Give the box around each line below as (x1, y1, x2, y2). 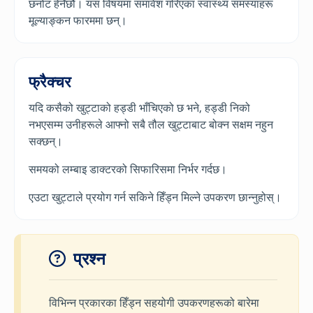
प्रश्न (69, 247, 105, 270)
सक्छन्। (29, 133, 63, 150)
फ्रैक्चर (29, 71, 71, 92)
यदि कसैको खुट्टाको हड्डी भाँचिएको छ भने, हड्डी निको (29, 100, 250, 116)
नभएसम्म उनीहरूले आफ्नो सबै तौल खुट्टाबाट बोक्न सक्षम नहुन (29, 117, 273, 133)
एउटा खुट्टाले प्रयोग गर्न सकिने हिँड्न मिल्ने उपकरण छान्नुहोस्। (29, 189, 282, 205)
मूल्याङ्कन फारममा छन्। (29, 13, 127, 29)
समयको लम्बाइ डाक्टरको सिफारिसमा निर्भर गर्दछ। (29, 161, 227, 177)
